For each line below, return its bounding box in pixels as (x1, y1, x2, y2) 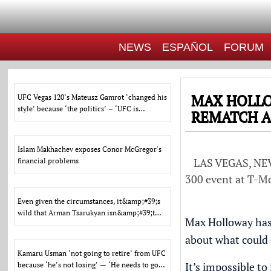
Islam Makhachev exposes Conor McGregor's (18, 145, 162, 154)
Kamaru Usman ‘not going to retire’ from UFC (18, 249, 166, 258)
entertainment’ (18, 116, 67, 125)
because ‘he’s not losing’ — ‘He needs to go (18, 260, 159, 269)
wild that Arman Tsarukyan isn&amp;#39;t (18, 208, 155, 217)
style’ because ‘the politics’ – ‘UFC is (18, 104, 139, 113)
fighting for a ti (18, 220, 67, 229)
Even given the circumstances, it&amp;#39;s (18, 197, 161, 206)
